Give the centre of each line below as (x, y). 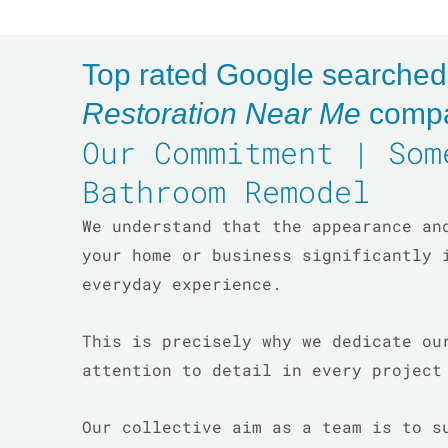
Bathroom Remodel (226, 192)
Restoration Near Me (221, 114)
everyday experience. (187, 284)
